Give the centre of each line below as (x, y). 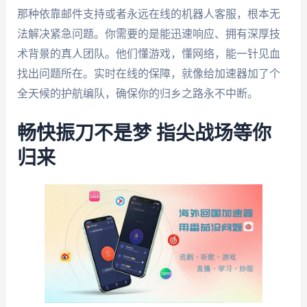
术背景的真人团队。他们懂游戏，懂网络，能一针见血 (148, 54)
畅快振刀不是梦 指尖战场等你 (144, 133)
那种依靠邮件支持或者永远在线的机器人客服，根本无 (148, 14)
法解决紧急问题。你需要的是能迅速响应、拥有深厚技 (148, 34)
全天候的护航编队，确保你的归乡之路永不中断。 (137, 94)
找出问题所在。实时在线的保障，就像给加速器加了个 (148, 74)
